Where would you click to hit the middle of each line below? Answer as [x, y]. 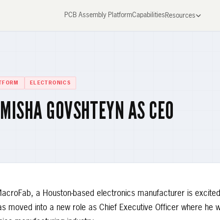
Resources [180, 15]
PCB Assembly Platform [98, 15]
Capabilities [148, 15]
